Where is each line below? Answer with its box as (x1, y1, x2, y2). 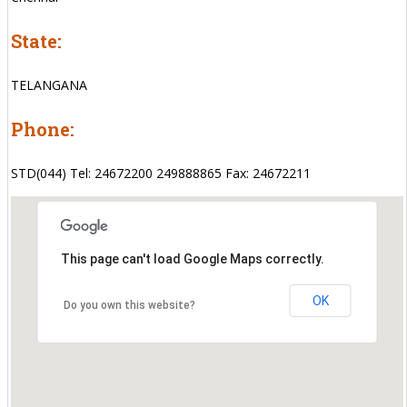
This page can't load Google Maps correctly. (60, 251, 324, 266)
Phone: (11, 116, 74, 141)
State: (11, 28, 62, 53)
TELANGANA (11, 75, 87, 94)
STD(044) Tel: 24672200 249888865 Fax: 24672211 (11, 164, 311, 182)
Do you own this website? (63, 298, 195, 312)
